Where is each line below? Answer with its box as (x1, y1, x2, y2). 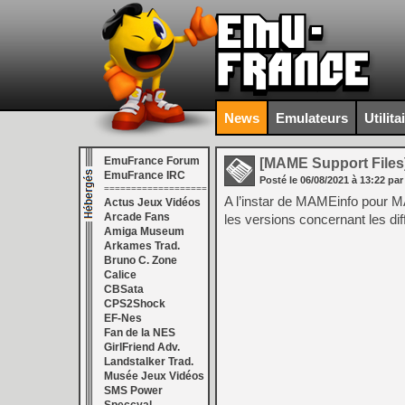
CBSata (104, 283, 144, 296)
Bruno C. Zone (104, 254, 177, 267)
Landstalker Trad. (104, 355, 193, 368)
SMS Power (104, 384, 163, 397)
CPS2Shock (104, 297, 165, 310)
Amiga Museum (104, 225, 184, 238)
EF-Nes (104, 312, 142, 325)
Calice (104, 268, 137, 281)
